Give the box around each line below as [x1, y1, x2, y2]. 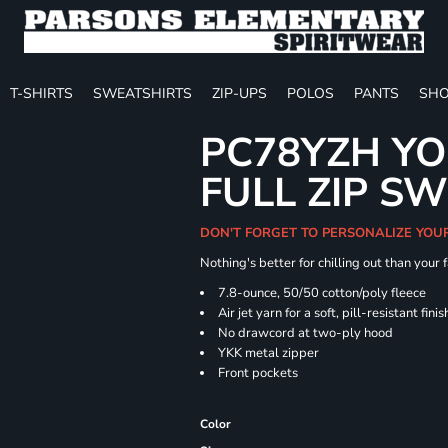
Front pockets [218, 364, 299, 382]
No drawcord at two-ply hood [218, 324, 394, 342]
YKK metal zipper [218, 344, 320, 362]
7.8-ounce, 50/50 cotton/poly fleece [218, 284, 427, 302]
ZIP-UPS [212, 83, 267, 103]
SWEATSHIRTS [93, 83, 192, 103]
